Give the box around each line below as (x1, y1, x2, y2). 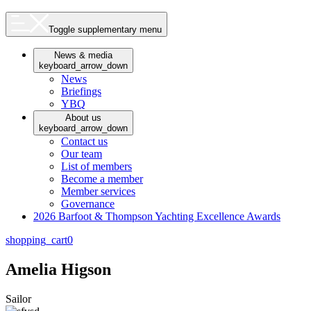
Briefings (61, 85, 101, 97)
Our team (61, 147, 102, 160)
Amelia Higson (6, 260, 111, 278)
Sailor (6, 292, 31, 305)
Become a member (61, 172, 143, 185)
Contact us (61, 135, 108, 147)
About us (65, 112, 101, 123)
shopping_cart (6, 233, 67, 246)
